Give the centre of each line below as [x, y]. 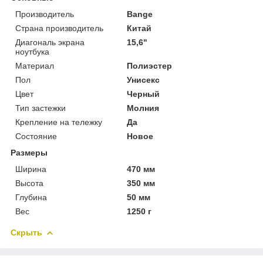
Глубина [31, 197]
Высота [29, 183]
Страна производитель [59, 28]
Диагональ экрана [50, 42]
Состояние [36, 136]
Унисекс [144, 80]
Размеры [29, 152]
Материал [35, 65]
